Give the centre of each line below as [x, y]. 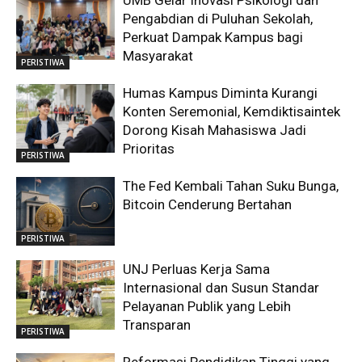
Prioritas [149, 148]
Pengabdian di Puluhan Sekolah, [218, 18]
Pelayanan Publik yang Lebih [207, 307]
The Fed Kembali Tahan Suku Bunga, [231, 185]
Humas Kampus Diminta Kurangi [221, 93]
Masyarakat [158, 55]
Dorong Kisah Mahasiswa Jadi [215, 130]
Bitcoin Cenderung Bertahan [208, 204]
